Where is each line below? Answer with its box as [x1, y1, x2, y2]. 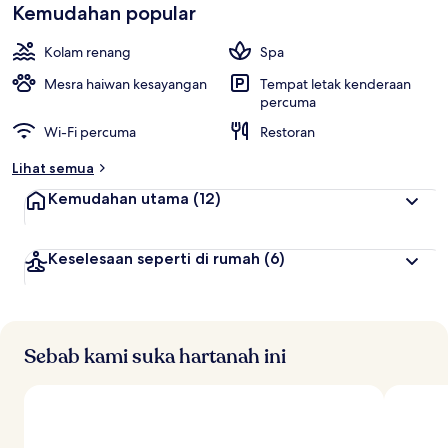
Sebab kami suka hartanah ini [24, 343, 286, 370]
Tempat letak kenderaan [260, 75, 411, 93]
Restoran [260, 123, 315, 141]
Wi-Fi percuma [44, 123, 136, 141]
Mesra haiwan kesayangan [44, 75, 207, 93]
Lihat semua [12, 159, 94, 177]
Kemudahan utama [48, 189, 189, 208]
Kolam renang [44, 43, 131, 61]
